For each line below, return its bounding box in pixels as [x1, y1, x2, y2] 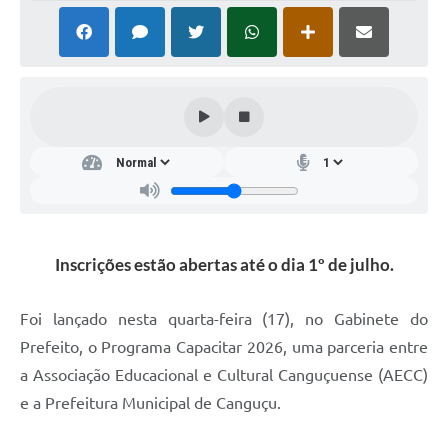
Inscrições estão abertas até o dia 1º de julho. [54, 254, 394, 276]
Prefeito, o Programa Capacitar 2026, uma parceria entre [20, 338, 428, 357]
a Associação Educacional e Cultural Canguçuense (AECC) [20, 366, 428, 385]
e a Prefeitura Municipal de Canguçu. [20, 394, 281, 413]
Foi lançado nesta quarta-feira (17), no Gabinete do [20, 310, 428, 329]
